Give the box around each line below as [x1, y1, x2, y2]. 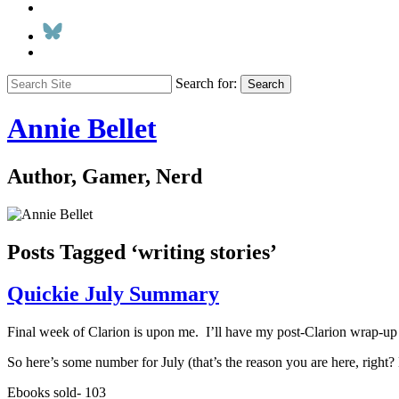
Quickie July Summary [7, 281, 219, 305]
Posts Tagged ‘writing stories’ [7, 240, 277, 264]
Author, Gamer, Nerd [7, 164, 202, 188]
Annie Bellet [7, 112, 157, 145]
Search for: [175, 76, 237, 91]
